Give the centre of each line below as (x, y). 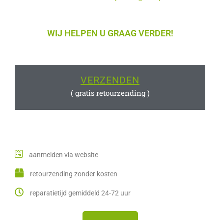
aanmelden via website (64, 155)
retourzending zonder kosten (74, 174)
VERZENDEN (110, 80)
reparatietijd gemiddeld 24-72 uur (80, 193)
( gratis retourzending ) (110, 93)
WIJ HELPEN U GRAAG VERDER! (110, 33)
